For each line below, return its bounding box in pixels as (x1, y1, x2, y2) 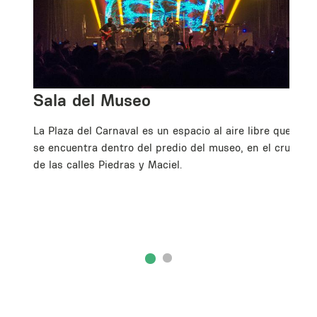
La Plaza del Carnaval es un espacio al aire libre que (33, 123, 291, 137)
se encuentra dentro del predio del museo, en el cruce (33, 140, 301, 154)
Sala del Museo (33, 88, 151, 110)
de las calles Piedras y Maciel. (33, 157, 182, 171)
